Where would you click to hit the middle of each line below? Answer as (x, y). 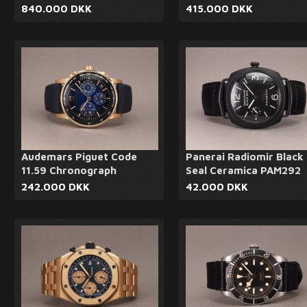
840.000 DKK (57, 9)
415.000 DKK (219, 9)
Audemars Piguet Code (79, 157)
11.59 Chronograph (69, 170)
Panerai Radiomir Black (245, 157)
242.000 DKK (56, 187)
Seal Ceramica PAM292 (243, 170)
